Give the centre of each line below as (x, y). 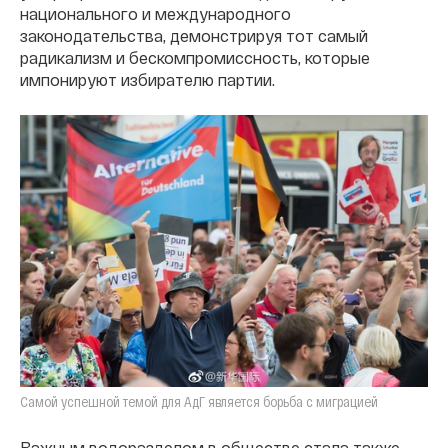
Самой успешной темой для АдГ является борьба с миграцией (199, 401)
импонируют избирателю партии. (147, 79)
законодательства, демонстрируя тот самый (194, 35)
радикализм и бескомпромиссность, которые (195, 57)
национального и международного (155, 13)
